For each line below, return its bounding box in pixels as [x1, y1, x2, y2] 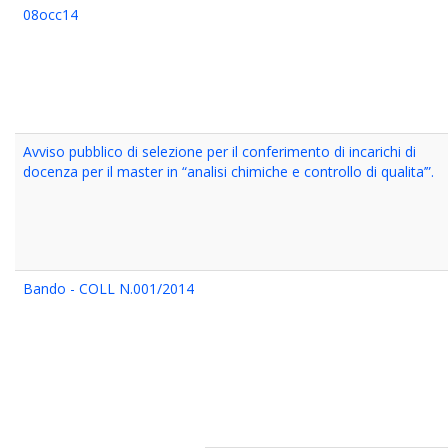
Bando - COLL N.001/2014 [23, 279, 194, 298]
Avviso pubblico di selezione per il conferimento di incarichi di [23, 142, 416, 161]
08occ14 [23, 5, 78, 24]
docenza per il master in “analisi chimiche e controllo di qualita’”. [23, 162, 434, 181]
